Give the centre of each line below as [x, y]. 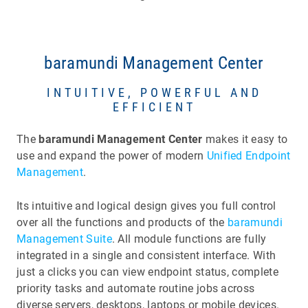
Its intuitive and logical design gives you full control [146, 206]
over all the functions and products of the [122, 222]
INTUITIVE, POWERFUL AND [154, 93]
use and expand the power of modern [112, 156]
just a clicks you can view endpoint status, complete [147, 272]
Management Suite [64, 239]
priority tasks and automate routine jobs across [136, 288]
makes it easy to [245, 140]
